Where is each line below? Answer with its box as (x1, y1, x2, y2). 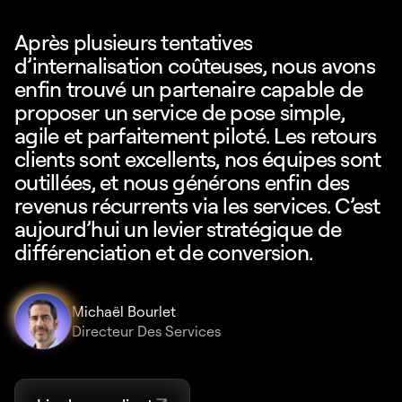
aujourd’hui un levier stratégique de (14, 214, 342, 242)
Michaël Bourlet (72, 301, 176, 320)
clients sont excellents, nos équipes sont (14, 144, 381, 172)
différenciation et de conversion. (14, 238, 313, 266)
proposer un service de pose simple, (14, 98, 345, 126)
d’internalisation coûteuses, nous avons (14, 51, 375, 79)
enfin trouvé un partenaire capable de (14, 74, 363, 102)
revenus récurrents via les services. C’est (14, 191, 380, 219)
